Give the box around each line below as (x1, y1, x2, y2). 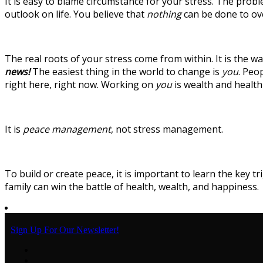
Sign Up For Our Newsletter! (11, 225, 119, 235)
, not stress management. (111, 123, 223, 136)
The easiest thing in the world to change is (32, 65, 222, 79)
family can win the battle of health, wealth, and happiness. (5, 180, 259, 194)
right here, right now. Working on (5, 78, 156, 92)
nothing (147, 8, 181, 21)
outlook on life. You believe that (5, 8, 147, 21)
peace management (23, 123, 111, 136)
